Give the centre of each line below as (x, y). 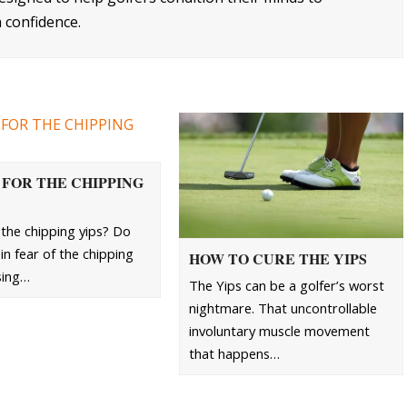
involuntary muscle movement (280, 331)
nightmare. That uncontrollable (283, 308)
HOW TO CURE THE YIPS (278, 259)
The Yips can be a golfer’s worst (287, 286)
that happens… (235, 354)
